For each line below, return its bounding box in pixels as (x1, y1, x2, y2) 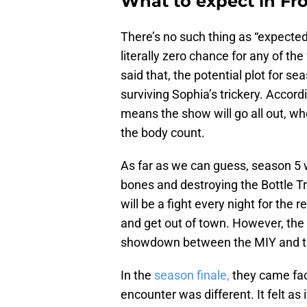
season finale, (151, 267, 230, 282)
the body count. (121, 125, 205, 140)
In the (121, 267, 151, 282)
